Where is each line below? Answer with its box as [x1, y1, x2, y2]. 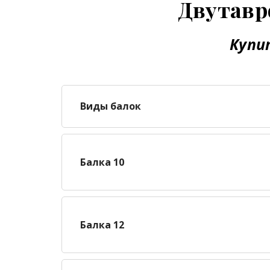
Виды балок [80, 99, 141, 113]
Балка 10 [80, 155, 124, 169]
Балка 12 [80, 218, 124, 231]
